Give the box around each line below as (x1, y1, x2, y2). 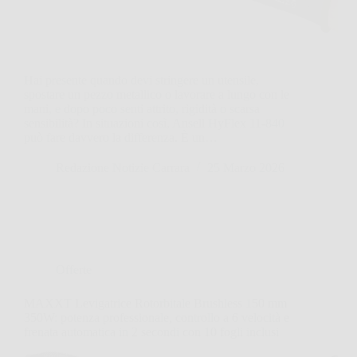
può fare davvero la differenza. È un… (24, 131, 218, 145)
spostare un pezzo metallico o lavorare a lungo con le (24, 88, 289, 102)
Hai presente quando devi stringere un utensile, (24, 73, 259, 88)
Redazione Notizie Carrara (56, 161, 190, 175)
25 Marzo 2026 (207, 161, 284, 175)
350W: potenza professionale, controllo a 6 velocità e (24, 311, 289, 325)
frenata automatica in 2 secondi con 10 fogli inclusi (24, 325, 279, 339)
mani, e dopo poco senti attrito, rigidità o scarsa (24, 102, 260, 116)
